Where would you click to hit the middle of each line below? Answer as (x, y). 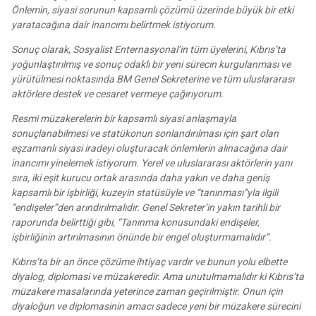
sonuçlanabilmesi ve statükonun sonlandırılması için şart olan (145, 134)
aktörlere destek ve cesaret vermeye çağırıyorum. (117, 94)
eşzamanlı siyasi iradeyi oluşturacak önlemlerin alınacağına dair (149, 148)
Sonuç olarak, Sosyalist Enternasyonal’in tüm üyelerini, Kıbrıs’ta (148, 50)
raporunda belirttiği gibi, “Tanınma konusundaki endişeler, (135, 223)
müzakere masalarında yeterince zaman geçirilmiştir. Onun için (147, 292)
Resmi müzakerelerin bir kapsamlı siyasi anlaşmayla (124, 119)
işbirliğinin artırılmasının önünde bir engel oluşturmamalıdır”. (141, 237)
